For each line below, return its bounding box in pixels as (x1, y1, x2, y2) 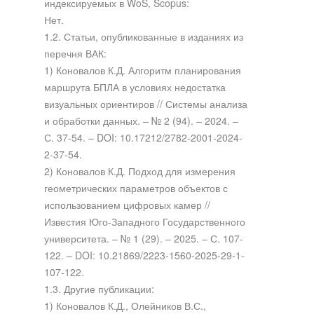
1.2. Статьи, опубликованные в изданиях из (43, 29, 243, 43)
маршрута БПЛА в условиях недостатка (43, 79, 226, 94)
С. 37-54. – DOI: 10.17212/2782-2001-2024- (43, 130, 243, 144)
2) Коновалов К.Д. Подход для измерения (43, 163, 235, 178)
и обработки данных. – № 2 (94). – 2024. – (43, 113, 238, 128)
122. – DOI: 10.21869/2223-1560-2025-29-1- (43, 247, 245, 262)
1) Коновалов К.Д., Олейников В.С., (43, 298, 206, 313)
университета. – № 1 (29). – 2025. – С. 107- (43, 231, 243, 245)
